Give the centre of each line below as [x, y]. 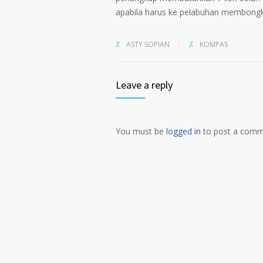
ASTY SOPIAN [147, 44]
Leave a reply [144, 85]
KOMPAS [214, 44]
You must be [141, 131]
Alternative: [134, 158]
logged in [183, 131]
